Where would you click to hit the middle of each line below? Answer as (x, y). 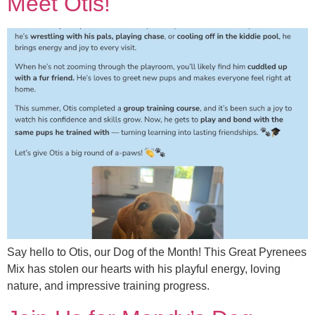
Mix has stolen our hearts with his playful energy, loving (144, 269)
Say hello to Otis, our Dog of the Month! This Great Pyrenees (157, 252)
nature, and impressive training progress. (108, 286)
